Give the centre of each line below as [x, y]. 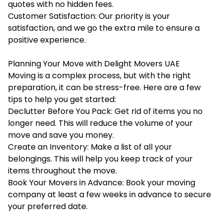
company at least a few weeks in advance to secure [110, 194]
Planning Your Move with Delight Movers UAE [94, 63]
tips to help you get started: [62, 99]
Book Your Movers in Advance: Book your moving [102, 182]
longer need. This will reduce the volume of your [100, 123]
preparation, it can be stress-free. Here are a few [104, 87]
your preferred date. [48, 206]
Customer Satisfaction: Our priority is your [89, 16]
